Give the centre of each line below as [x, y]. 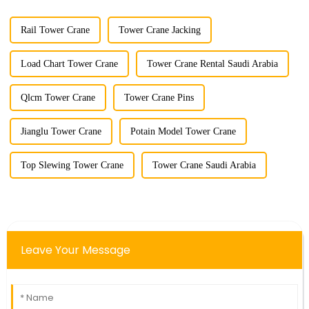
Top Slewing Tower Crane [72, 165]
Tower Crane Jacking [159, 30]
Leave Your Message [75, 250]
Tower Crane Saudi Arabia [204, 165]
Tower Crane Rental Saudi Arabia [212, 64]
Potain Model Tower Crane [183, 131]
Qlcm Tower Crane [58, 98]
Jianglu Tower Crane [61, 131]
